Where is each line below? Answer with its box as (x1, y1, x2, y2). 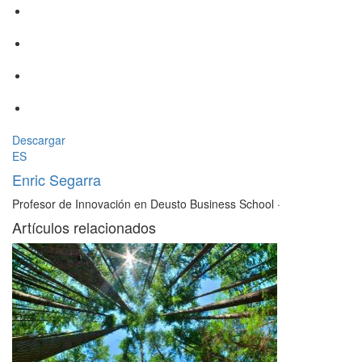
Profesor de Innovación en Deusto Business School (12, 196, 274, 213)
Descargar (12, 132, 65, 149)
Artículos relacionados (12, 217, 156, 238)
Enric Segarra (12, 169, 101, 191)
